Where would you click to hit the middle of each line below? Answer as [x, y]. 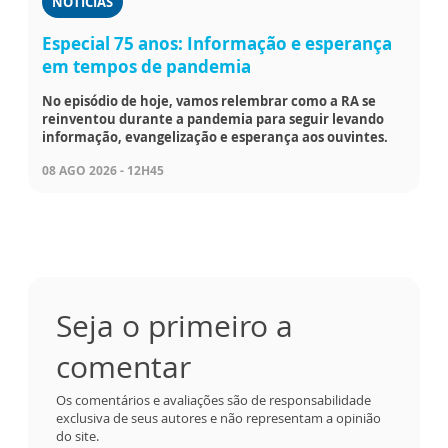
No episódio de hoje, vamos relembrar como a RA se [209, 100]
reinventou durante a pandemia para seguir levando [213, 118]
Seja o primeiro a [174, 325]
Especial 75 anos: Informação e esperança [217, 43]
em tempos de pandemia [146, 66]
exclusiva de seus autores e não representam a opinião [218, 417]
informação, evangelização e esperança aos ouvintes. [215, 136]
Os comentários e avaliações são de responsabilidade [213, 399]
